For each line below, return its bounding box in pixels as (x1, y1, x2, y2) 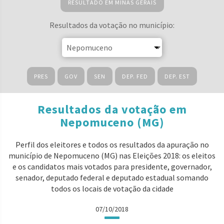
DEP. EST (164, 72, 190, 80)
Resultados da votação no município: (49, 20, 174, 30)
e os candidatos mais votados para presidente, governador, (12, 161, 212, 171)
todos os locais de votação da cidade (50, 183, 173, 193)
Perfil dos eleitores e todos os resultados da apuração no (15, 139, 209, 149)
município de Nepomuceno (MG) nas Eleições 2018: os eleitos (8, 150, 215, 160)
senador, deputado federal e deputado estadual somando (15, 172, 208, 182)
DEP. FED (122, 72, 148, 80)
